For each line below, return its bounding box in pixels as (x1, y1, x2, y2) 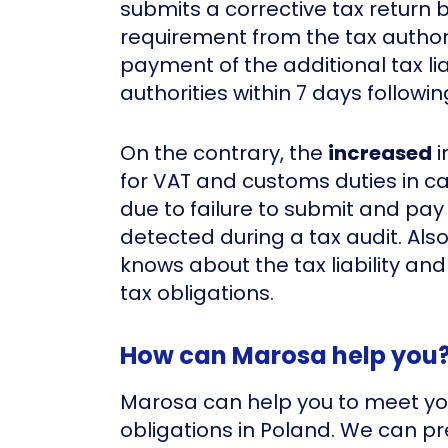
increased (328, 138, 432, 167)
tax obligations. (120, 278, 274, 307)
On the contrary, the (120, 138, 328, 167)
